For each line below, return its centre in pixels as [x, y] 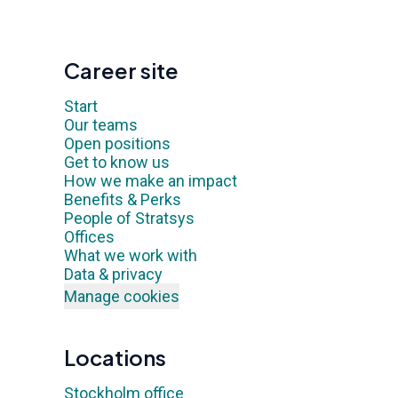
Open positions [117, 143]
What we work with [131, 255]
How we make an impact [151, 181]
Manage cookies [122, 296]
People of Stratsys [129, 218]
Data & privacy [113, 274]
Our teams [101, 125]
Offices [89, 237]
